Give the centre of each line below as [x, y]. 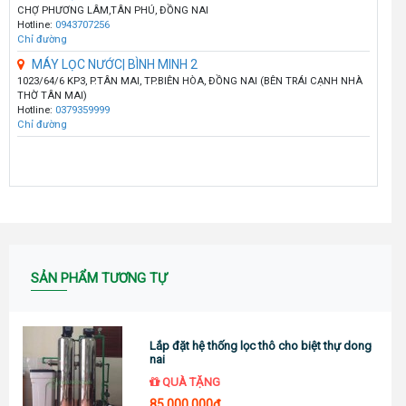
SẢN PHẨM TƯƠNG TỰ [98, 278]
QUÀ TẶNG [190, 382]
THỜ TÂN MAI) [52, 95]
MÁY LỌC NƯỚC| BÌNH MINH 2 [114, 64]
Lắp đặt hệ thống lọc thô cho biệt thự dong [261, 346]
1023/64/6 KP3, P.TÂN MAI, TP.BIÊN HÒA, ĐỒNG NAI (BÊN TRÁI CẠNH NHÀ [189, 81]
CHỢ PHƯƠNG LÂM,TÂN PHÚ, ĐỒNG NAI [112, 10]
